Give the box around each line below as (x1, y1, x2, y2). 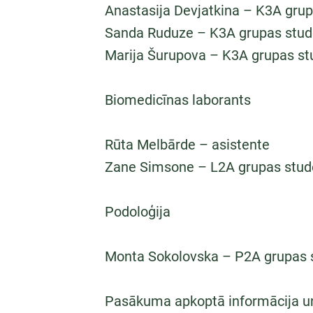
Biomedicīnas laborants (105, 92, 251, 108)
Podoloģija (105, 203, 170, 220)
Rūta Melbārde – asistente (105, 136, 270, 153)
